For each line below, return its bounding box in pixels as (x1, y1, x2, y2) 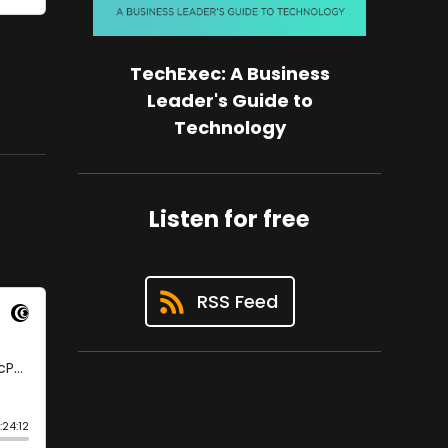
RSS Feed (196, 289, 278, 315)
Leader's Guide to (146, 88, 313, 114)
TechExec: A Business (129, 61, 330, 87)
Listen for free (149, 203, 311, 236)
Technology (173, 115, 286, 141)
